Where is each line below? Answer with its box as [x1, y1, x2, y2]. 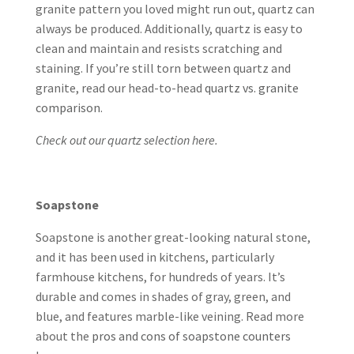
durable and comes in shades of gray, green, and [35, 288, 291, 304]
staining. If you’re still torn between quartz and [35, 60, 291, 76]
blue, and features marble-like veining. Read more [35, 308, 304, 324]
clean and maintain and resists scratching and [35, 40, 282, 56]
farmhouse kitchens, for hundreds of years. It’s [35, 269, 285, 284]
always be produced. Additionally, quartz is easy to [35, 21, 303, 36]
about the [35, 328, 92, 344]
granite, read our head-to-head [35, 80, 205, 96]
